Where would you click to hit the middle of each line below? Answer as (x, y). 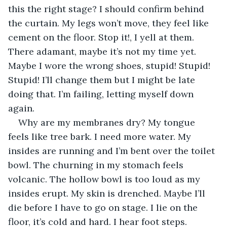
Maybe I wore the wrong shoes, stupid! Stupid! (110, 65)
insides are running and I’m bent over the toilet (113, 150)
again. (23, 108)
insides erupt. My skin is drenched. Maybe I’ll (108, 193)
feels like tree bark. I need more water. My (101, 136)
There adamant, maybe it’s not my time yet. (103, 51)
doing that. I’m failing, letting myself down (102, 94)
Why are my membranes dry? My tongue (108, 122)
